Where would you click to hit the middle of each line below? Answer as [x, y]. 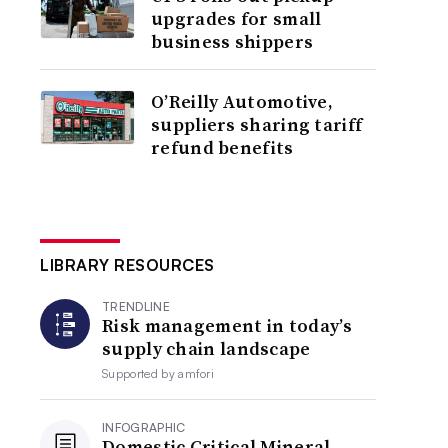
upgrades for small [236, 18]
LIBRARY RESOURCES [127, 265]
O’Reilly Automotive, [242, 101]
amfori [196, 373]
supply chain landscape [206, 348]
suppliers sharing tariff [257, 124]
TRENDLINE [136, 306]
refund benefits [222, 147]
